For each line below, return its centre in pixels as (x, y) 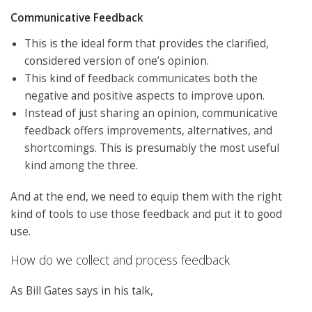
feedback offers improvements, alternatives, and (148, 130)
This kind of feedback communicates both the (141, 78)
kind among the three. (81, 165)
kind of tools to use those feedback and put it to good (146, 214)
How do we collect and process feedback (120, 260)
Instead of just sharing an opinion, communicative (151, 113)
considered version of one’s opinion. (117, 61)
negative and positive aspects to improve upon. (145, 95)
